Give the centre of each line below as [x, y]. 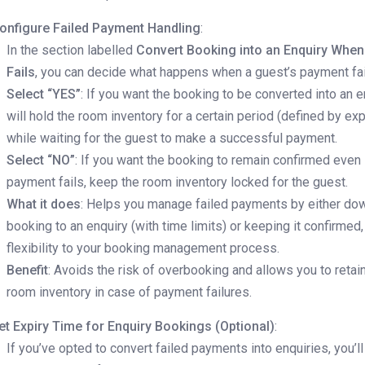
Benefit [28, 270]
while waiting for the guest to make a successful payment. [172, 139]
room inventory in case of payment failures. [130, 292]
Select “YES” [44, 95]
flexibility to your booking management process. [143, 248]
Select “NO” [41, 161]
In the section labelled [72, 51]
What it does [44, 204]
